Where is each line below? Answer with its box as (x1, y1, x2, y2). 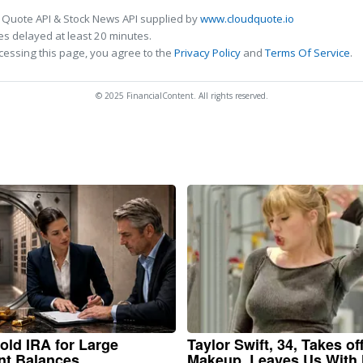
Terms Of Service (265, 45, 350, 60)
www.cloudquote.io (200, 11, 294, 26)
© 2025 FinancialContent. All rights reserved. (95, 89, 268, 101)
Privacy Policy (174, 45, 241, 60)
